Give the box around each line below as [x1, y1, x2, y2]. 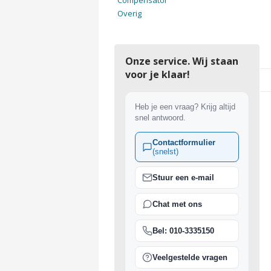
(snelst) [152, 147, 178, 156]
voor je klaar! [125, 68, 190, 81]
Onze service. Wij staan [125, 54, 238, 68]
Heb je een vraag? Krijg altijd [134, 102, 235, 111]
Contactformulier [152, 138, 215, 147]
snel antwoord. [134, 113, 186, 122]
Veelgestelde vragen [152, 253, 227, 262]
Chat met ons [152, 200, 202, 209]
